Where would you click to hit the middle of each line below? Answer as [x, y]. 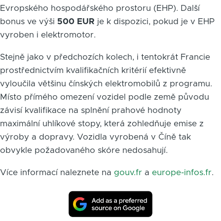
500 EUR [76, 21]
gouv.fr [128, 172]
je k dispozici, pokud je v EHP [155, 21]
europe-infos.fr [182, 172]
